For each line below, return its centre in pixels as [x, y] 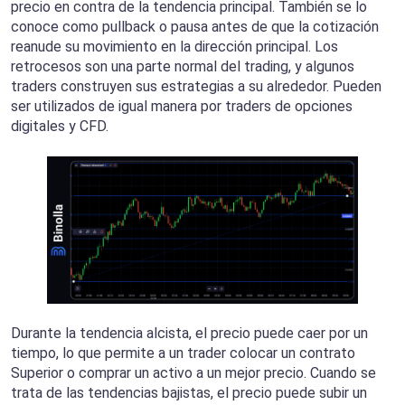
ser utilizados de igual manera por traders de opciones [182, 106]
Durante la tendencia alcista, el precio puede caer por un [189, 333]
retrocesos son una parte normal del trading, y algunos [183, 66]
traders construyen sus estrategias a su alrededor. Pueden [196, 86]
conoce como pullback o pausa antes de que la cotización [195, 27]
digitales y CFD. [60, 126]
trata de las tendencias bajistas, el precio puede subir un [189, 392]
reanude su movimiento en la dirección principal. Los [174, 47]
